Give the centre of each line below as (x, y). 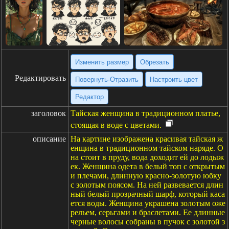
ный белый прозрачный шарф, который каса (148, 194)
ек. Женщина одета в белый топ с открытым (148, 166)
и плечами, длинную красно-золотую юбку (146, 176)
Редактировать (40, 78)
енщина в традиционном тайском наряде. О (147, 148)
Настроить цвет (174, 79)
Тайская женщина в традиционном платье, (145, 113)
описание (49, 139)
